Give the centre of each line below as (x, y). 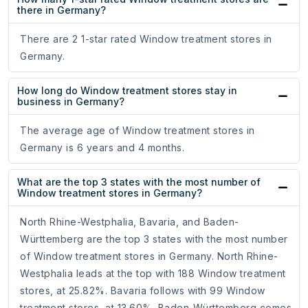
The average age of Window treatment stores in (137, 131)
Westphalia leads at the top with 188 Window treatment (153, 274)
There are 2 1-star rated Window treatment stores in (146, 39)
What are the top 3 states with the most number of (139, 182)
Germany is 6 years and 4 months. (102, 148)
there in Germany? (62, 10)
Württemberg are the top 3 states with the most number (154, 239)
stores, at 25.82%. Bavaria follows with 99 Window (143, 291)
